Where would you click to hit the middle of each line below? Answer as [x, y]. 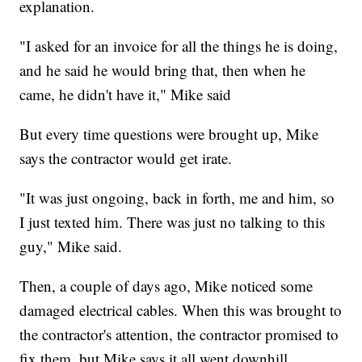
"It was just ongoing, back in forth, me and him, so [177, 197]
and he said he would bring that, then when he [163, 69]
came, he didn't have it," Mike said [126, 94]
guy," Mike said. [71, 246]
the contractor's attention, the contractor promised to [179, 334]
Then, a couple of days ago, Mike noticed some [166, 285]
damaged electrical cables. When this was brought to [181, 309]
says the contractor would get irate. [126, 158]
